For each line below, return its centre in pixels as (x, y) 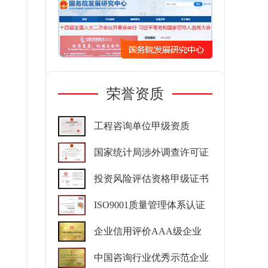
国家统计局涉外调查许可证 (151, 152)
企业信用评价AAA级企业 (148, 231)
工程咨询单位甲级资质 (142, 126)
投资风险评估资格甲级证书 (151, 179)
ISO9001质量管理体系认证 (150, 205)
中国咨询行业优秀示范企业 (151, 258)
